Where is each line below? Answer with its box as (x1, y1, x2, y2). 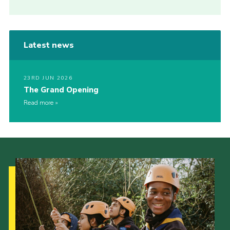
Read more (23, 99, 53, 107)
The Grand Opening (23, 85, 99, 95)
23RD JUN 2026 (23, 74, 73, 82)
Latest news (23, 40, 74, 51)
